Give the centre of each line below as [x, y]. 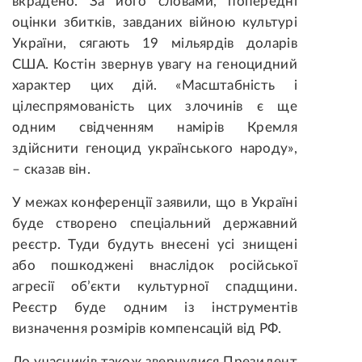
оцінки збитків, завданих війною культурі [155, 23]
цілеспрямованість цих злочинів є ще [155, 107]
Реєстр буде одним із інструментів [155, 308]
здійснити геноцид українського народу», [155, 149]
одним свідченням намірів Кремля [155, 128]
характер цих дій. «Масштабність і [155, 86]
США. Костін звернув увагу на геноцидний [155, 65]
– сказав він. [51, 170]
